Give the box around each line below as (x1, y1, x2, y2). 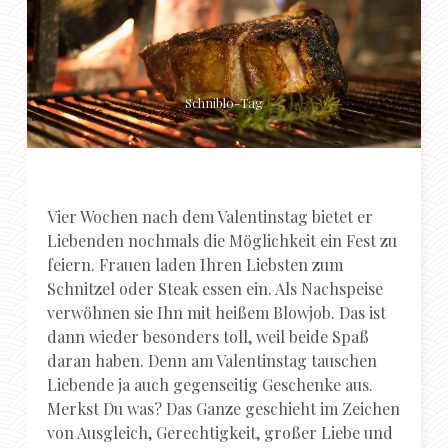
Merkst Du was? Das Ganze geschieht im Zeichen (47, 397, 401, 419)
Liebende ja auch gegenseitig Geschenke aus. (47, 373, 374, 395)
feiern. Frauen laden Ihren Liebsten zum (47, 253, 344, 275)
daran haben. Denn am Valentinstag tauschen (47, 349, 378, 371)
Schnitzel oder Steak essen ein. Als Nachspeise (47, 277, 384, 299)
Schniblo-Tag (185, 94, 263, 112)
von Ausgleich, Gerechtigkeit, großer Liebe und (47, 421, 394, 443)
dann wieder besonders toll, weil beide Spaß (47, 325, 370, 347)
